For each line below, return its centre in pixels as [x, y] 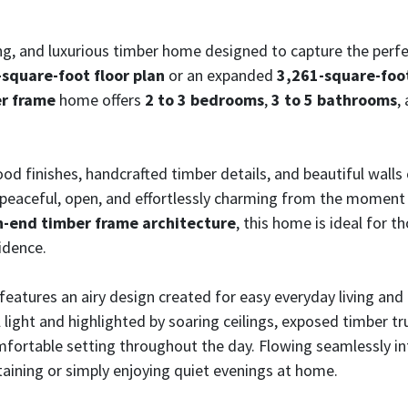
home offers [100, 100]
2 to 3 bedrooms [204, 100]
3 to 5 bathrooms [334, 100]
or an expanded [221, 76]
